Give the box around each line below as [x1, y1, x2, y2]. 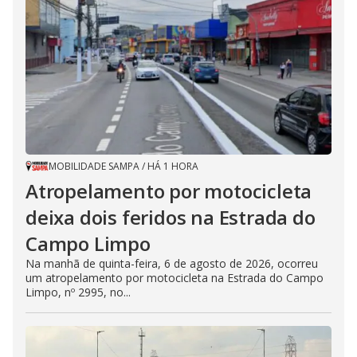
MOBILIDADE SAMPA [49, 159, 139, 173]
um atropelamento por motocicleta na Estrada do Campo [25, 269, 324, 285]
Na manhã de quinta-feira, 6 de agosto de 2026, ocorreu [25, 255, 318, 271]
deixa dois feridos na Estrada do [25, 203, 316, 230]
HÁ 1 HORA [147, 159, 198, 173]
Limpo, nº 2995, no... [25, 284, 131, 300]
